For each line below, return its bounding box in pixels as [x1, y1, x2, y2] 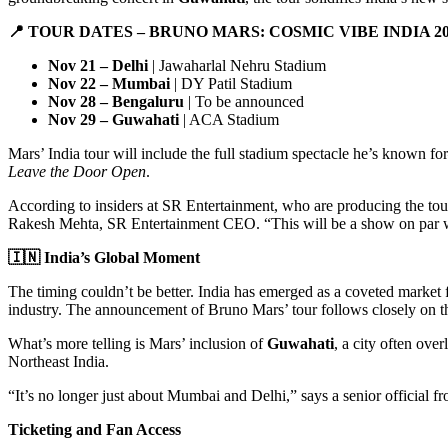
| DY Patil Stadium [170, 74, 292, 92]
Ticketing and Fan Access [8, 420, 181, 438]
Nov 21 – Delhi [48, 56, 148, 74]
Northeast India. [8, 352, 109, 370]
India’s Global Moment [40, 248, 200, 266]
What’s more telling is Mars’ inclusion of [8, 334, 267, 352]
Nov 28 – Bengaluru [48, 92, 184, 110]
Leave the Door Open [8, 162, 146, 180]
